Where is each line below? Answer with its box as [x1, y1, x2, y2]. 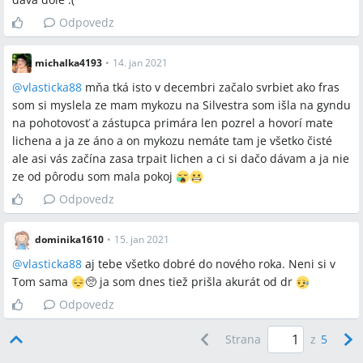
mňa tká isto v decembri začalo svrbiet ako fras [82, 79, 340, 95]
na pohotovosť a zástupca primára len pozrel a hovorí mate [12, 115, 333, 130]
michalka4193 [35, 56, 102, 70]
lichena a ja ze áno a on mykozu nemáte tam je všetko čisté [12, 133, 332, 148]
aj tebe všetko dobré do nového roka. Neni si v [82, 256, 335, 271]
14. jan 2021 [113, 56, 168, 70]
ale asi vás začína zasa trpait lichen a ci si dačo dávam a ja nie [12, 151, 349, 166]
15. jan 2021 [114, 233, 169, 246]
